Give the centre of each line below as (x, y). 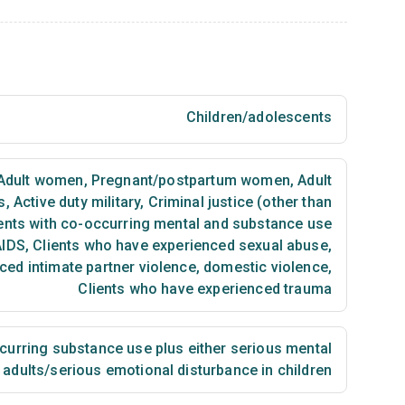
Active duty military (75, 202)
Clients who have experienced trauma (205, 289)
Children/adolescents (259, 117)
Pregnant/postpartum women (188, 180)
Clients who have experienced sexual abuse (179, 245)
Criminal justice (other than (238, 202)
